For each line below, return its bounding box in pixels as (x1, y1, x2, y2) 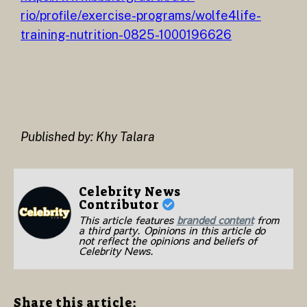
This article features (78, 212, 177, 227)
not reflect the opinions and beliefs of (78, 232, 257, 247)
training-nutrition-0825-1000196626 (21, 27, 232, 42)
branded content (176, 212, 254, 227)
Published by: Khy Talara (21, 130, 155, 144)
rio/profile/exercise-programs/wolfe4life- (21, 8, 261, 23)
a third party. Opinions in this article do (78, 222, 265, 237)
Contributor (78, 196, 162, 213)
